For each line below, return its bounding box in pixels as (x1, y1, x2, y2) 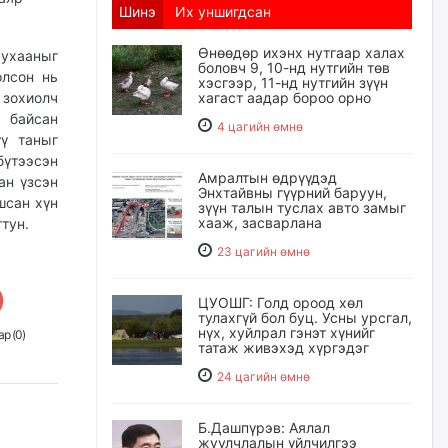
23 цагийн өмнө (217, 244, 310, 259)
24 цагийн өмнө (217, 369, 310, 384)
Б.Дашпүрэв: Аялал (198, 419, 330, 436)
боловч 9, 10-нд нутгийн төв (198, 59, 390, 76)
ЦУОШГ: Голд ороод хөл (198, 294, 363, 311)
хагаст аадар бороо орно (198, 89, 371, 106)
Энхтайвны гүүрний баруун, (198, 184, 387, 201)
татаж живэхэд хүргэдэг (198, 339, 369, 356)
